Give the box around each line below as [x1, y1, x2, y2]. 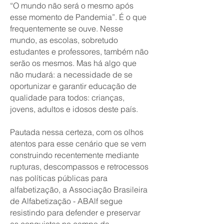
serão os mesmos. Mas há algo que [10, 58, 136, 68]
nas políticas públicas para [10, 173, 107, 183]
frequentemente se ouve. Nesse [10, 23, 123, 33]
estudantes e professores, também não [10, 46, 148, 56]
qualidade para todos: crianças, [10, 92, 124, 102]
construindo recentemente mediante [10, 150, 139, 160]
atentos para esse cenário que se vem [10, 138, 146, 148]
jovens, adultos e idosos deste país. [10, 104, 138, 114]
